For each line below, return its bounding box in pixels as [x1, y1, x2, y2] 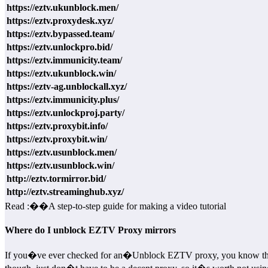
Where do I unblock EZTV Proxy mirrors [5, 224, 176, 235]
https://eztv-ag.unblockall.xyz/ [7, 81, 127, 92]
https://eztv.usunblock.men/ [7, 147, 117, 157]
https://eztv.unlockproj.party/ [7, 107, 124, 118]
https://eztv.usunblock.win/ [7, 160, 114, 170]
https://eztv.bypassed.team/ [7, 28, 114, 39]
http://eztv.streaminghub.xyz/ [7, 186, 124, 197]
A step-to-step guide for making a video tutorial [48, 200, 226, 211]
